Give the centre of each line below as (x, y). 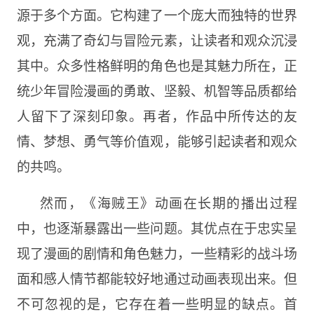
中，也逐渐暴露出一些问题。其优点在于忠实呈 (157, 227)
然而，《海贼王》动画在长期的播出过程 (169, 202)
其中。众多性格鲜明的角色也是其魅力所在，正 (157, 64)
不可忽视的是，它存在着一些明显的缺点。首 (157, 303)
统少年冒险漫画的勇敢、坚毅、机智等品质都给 (157, 90)
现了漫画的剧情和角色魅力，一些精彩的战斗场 (157, 252)
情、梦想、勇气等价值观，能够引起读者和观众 (157, 140)
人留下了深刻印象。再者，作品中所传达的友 (157, 115)
